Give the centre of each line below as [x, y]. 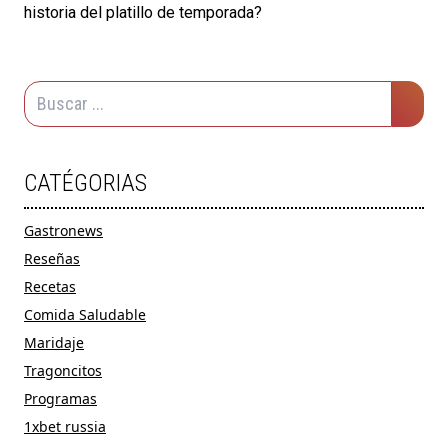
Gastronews [63, 231]
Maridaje [54, 343]
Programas [60, 399]
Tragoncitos [63, 371]
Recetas [50, 287]
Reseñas [52, 259]
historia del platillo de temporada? [143, 13]
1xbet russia [65, 427]
